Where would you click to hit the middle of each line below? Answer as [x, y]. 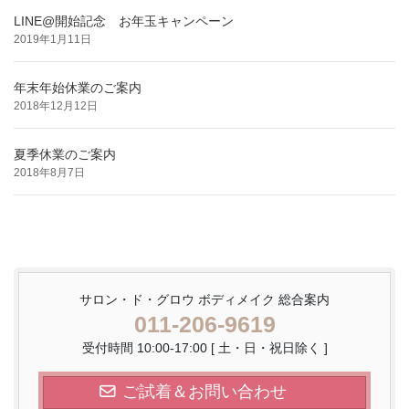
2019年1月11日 [52, 39]
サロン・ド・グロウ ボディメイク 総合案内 [204, 299]
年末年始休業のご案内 [78, 87]
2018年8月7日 [49, 172]
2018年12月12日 [56, 105]
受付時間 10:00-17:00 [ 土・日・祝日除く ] [204, 347]
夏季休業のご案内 [65, 154]
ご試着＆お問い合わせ [204, 391]
